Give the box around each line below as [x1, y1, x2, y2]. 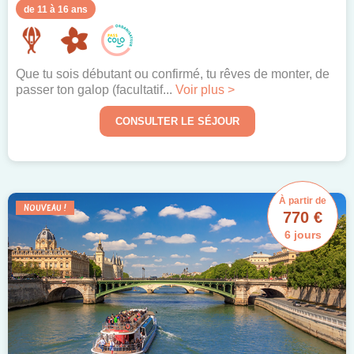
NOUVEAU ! [24, 201, 66, 214]
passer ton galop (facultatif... [16, 82, 175, 96]
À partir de [279, 194, 326, 206]
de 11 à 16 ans [24, 3, 88, 15]
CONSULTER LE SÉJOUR [115, 115, 239, 127]
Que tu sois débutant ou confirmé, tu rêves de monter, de [16, 66, 330, 81]
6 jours [284, 228, 322, 241]
